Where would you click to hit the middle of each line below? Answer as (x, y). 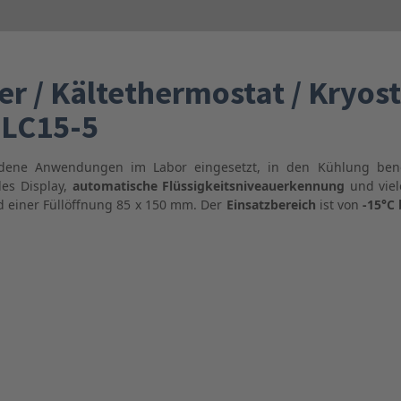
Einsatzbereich (271, 205)
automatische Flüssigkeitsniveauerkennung (209, 186)
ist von (339, 205)
